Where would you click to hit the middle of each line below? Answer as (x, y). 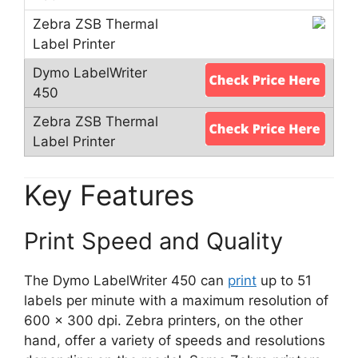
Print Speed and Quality (153, 241)
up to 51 (284, 281)
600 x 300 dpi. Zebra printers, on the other (163, 321)
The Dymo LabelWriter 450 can (126, 281)
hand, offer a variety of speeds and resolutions (175, 341)
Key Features (109, 195)
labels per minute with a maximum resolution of (176, 301)
